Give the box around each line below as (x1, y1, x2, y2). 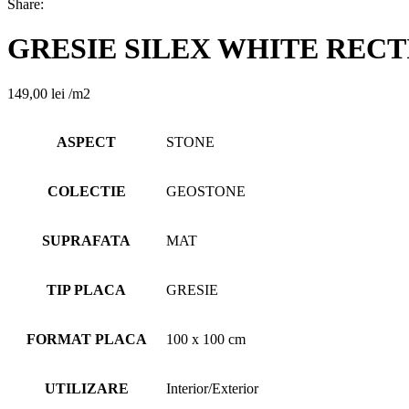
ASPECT (57, 133, 116, 150)
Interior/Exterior (166, 380, 258, 396)
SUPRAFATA (42, 232, 131, 248)
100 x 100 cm (166, 330, 246, 347)
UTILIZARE (44, 380, 129, 396)
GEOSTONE (166, 183, 246, 199)
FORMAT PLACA (26, 330, 147, 347)
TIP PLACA (47, 281, 126, 298)
